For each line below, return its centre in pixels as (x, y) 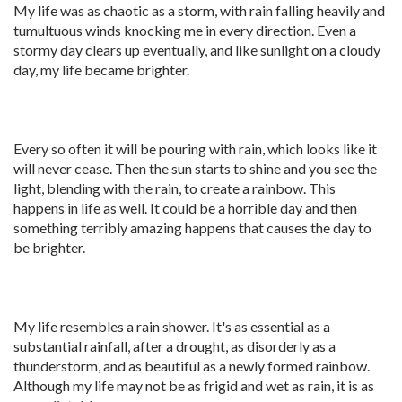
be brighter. (49, 247)
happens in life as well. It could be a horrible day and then (185, 208)
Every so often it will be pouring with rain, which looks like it (195, 149)
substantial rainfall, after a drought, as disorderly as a (175, 346)
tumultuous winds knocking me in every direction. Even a (185, 30)
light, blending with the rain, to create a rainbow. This (175, 188)
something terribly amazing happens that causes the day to (192, 227)
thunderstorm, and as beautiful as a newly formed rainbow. (192, 366)
